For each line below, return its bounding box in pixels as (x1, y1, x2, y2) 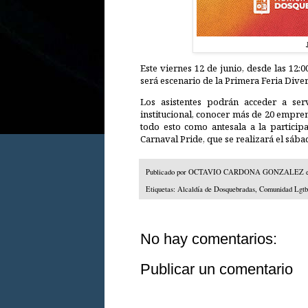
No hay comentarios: (140, 230, 277, 247)
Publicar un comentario (140, 260, 293, 278)
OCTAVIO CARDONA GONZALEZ (188, 167, 304, 177)
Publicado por (146, 167, 188, 177)
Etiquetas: (146, 184, 177, 194)
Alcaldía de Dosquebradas (177, 184, 255, 194)
